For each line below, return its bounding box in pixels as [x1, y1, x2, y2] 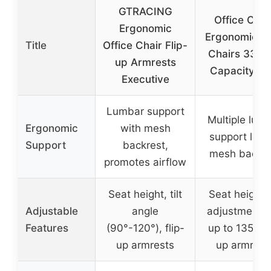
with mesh [120, 122, 171, 134]
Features [25, 221, 68, 234]
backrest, [122, 139, 168, 151]
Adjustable [25, 204, 78, 217]
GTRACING [118, 5, 172, 18]
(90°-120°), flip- [106, 221, 184, 234]
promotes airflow [104, 155, 186, 168]
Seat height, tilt [108, 188, 182, 200]
